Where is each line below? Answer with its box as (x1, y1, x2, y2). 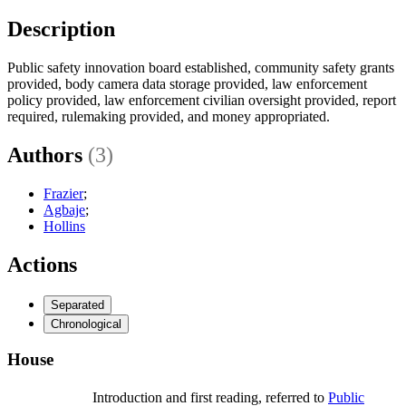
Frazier (43, 185, 83, 201)
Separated (51, 297, 104, 312)
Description (7, 16, 115, 41)
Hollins (43, 217, 85, 234)
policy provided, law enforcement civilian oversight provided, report (7, 92, 396, 108)
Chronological (51, 316, 121, 331)
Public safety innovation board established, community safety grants (7, 59, 394, 75)
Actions (7, 252, 77, 276)
